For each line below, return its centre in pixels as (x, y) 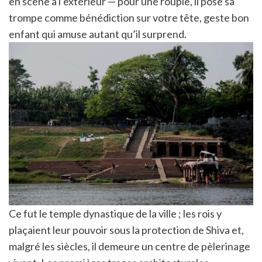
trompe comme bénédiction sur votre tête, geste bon (129, 17)
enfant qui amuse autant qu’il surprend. (98, 34)
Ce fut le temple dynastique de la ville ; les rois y (115, 213)
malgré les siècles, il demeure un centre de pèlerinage (130, 246)
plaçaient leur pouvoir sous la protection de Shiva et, (126, 230)
